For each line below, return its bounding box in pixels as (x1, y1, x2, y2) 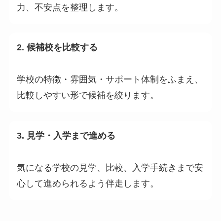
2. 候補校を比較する (16, 42, 98, 53)
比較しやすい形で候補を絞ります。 (16, 90, 159, 101)
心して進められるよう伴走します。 (16, 179, 159, 189)
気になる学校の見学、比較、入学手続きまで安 (16, 163, 203, 173)
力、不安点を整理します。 (16, 2, 123, 12)
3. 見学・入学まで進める (16, 131, 115, 141)
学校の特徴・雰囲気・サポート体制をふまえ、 (16, 74, 203, 85)
